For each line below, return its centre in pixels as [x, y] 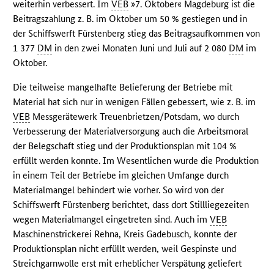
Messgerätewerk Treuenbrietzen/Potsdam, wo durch [135, 116]
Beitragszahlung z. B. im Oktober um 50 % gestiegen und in [130, 18]
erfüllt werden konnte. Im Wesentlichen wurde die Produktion [136, 160]
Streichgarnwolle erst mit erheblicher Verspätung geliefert [128, 263]
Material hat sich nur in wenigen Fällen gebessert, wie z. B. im [135, 102]
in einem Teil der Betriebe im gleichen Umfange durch [121, 175]
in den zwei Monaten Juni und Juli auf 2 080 [141, 48]
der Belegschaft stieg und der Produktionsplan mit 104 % [125, 146]
